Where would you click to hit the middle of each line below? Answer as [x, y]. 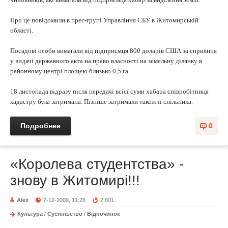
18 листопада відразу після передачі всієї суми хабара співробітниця [109, 91]
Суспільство [65, 214]
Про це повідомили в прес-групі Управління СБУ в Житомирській [104, 20]
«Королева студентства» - [97, 164]
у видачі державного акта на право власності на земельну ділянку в [106, 61]
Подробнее [40, 126]
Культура [30, 214]
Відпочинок [104, 214]
